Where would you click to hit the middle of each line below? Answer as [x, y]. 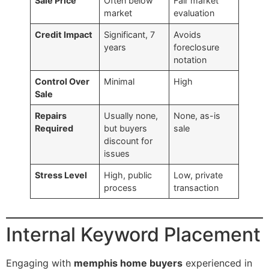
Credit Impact [64, 35]
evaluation [194, 13]
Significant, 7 [130, 35]
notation [190, 60]
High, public [128, 175]
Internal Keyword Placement [133, 235]
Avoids [188, 35]
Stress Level [61, 175]
